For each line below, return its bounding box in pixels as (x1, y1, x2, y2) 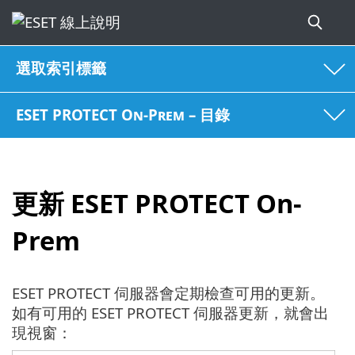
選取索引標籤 (16, 58, 107, 78)
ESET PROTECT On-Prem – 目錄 (16, 104, 231, 124)
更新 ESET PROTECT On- (12, 185, 302, 222)
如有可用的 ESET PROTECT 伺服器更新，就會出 (12, 302, 329, 323)
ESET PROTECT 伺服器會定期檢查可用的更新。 (12, 282, 325, 303)
